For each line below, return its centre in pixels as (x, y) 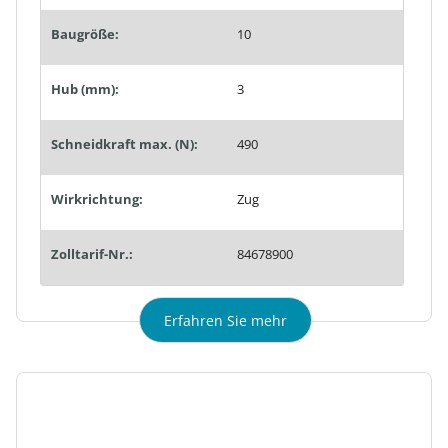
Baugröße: (85, 33)
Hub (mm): (85, 88)
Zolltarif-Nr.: (92, 253)
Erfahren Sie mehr (225, 320)
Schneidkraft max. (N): (124, 143)
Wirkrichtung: (97, 198)
